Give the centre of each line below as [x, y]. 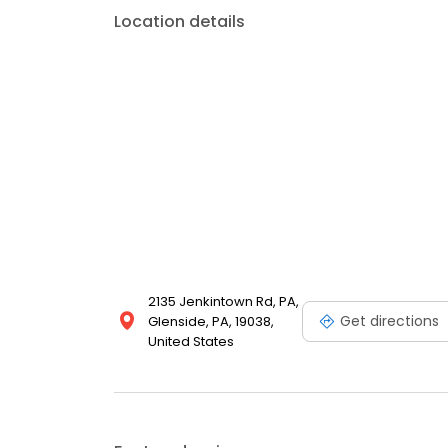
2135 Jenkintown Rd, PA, [223, 301]
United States [191, 341]
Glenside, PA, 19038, [211, 321]
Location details [179, 21]
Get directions [389, 320]
